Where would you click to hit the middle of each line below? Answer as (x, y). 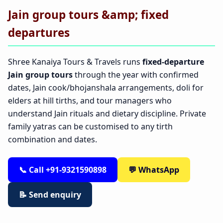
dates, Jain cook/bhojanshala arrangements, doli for (106, 88)
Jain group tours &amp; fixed (88, 15)
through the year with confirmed (136, 75)
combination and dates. (53, 140)
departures (39, 33)
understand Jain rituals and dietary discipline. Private (107, 114)
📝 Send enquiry (50, 194)
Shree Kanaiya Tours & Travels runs (75, 62)
